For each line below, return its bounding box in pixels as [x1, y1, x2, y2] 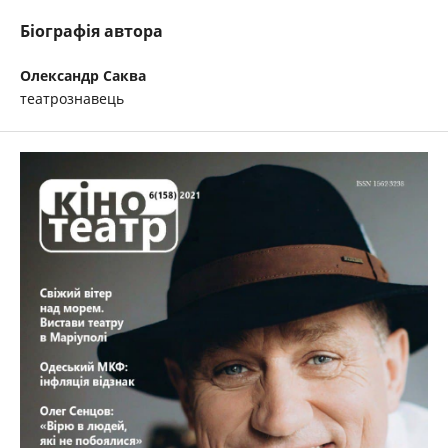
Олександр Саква [20, 66, 146, 85]
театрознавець [20, 89, 124, 108]
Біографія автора [20, 20, 163, 42]
